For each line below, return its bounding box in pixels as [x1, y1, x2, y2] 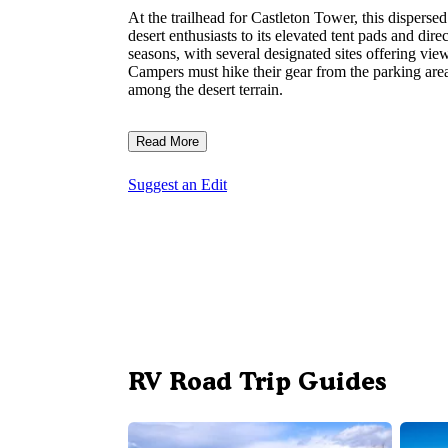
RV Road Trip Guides [128, 366, 387, 397]
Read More [136, 134, 199, 150]
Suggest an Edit [128, 176, 227, 194]
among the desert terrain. [128, 81, 283, 99]
